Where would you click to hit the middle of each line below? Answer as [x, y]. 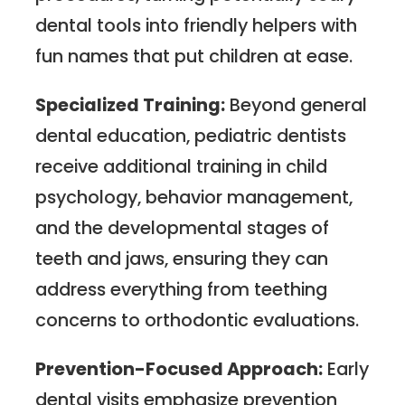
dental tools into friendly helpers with [197, 26]
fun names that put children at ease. [194, 57]
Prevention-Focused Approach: [179, 368]
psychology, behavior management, [194, 197]
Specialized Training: [131, 104]
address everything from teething [182, 289]
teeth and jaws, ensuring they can [182, 258]
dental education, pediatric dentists [191, 135]
